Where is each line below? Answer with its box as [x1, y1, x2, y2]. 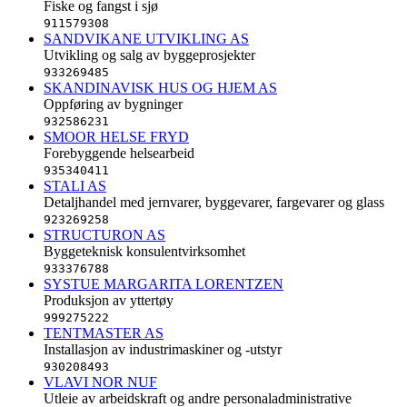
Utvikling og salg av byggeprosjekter [44, 46, 255, 63]
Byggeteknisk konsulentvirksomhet [44, 243, 245, 259]
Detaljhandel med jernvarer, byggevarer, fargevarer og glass [44, 194, 384, 210]
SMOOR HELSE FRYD [44, 128, 189, 144]
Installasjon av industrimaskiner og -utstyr [44, 341, 282, 357]
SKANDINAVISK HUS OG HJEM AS [44, 79, 277, 95]
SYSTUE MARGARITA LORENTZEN [44, 275, 283, 292]
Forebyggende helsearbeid [44, 144, 194, 161]
